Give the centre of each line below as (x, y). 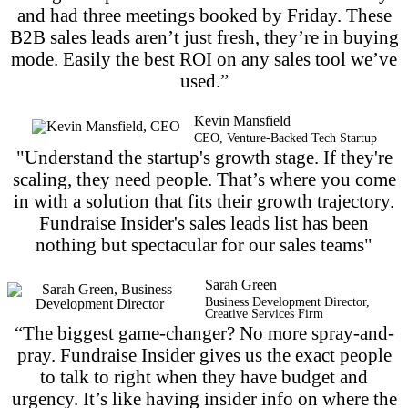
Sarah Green (241, 284)
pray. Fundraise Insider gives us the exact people (204, 354)
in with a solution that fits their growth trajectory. (204, 200)
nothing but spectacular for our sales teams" (204, 244)
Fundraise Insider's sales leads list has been (204, 222)
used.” (204, 80)
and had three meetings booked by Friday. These (204, 15)
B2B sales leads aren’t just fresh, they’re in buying (204, 36)
